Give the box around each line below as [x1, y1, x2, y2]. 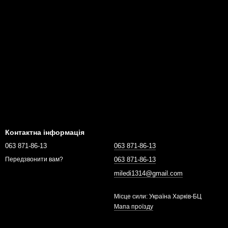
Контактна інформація [5, 128, 84, 136]
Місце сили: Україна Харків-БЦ [114, 193, 202, 200]
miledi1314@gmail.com [114, 169, 183, 177]
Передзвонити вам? [5, 156, 63, 163]
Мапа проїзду [114, 203, 153, 210]
